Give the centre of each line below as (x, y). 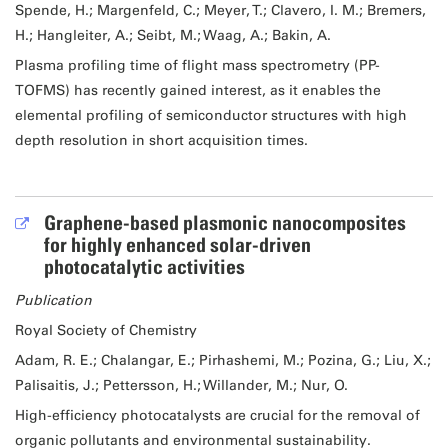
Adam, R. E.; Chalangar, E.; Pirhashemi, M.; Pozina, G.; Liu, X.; (222, 360)
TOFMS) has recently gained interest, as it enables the (197, 91)
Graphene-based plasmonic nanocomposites (224, 222)
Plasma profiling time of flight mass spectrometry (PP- (197, 66)
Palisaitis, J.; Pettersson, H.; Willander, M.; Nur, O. (181, 385)
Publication (53, 300)
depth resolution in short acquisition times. (161, 141)
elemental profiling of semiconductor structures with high (210, 116)
